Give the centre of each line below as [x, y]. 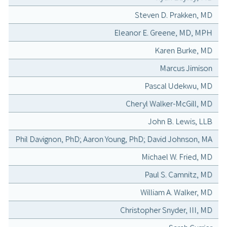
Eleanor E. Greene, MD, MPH [163, 33]
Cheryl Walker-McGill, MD [169, 104]
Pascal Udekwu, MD [178, 86]
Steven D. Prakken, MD [174, 15]
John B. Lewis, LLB [180, 121]
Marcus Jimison [186, 68]
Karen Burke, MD [183, 50]
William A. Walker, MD [176, 192]
